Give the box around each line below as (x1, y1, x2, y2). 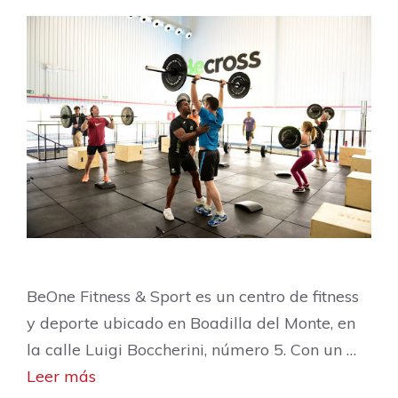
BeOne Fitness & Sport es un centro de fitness (27, 285, 359, 306)
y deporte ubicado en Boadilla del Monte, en (27, 312, 355, 333)
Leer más (27, 365, 96, 386)
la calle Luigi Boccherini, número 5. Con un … (27, 338, 356, 360)
